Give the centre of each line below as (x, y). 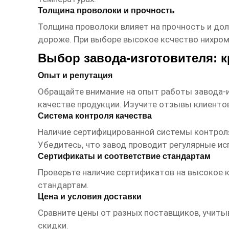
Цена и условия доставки (89, 197)
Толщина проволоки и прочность (106, 11)
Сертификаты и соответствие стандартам (124, 156)
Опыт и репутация (75, 76)
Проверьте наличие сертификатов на (112, 173)
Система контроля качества (95, 116)
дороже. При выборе (80, 40)
